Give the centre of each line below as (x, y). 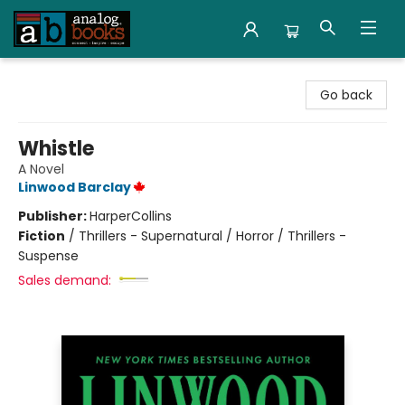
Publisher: (54, 216)
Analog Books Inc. (68, 75)
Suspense (48, 256)
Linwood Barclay (75, 187)
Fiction (42, 236)
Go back (346, 95)
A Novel (41, 169)
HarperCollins (131, 216)
